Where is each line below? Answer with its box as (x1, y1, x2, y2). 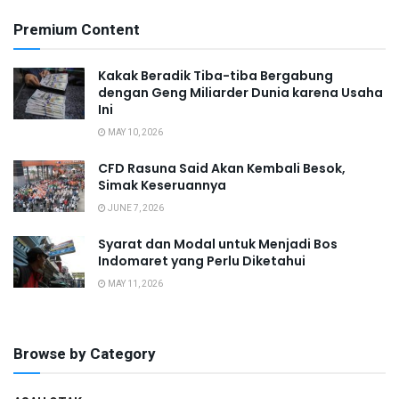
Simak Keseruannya (98, 176, 226, 195)
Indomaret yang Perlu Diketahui (98, 252, 305, 271)
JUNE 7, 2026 (106, 202, 164, 216)
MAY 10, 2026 (106, 126, 163, 140)
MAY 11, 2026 (106, 278, 163, 291)
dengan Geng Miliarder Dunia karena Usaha (98, 84, 383, 102)
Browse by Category (13, 343, 156, 366)
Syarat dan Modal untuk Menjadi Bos (98, 235, 338, 254)
